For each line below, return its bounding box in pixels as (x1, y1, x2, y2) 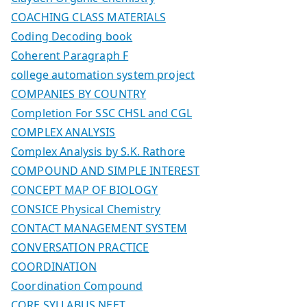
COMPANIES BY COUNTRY (11, 86, 147, 101)
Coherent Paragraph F (11, 47, 129, 63)
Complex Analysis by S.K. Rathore (11, 143, 186, 159)
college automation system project (11, 66, 195, 82)
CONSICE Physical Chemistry (11, 201, 161, 217)
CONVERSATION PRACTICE (11, 239, 149, 255)
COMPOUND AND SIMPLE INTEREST (11, 162, 200, 178)
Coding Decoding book (11, 28, 133, 44)
